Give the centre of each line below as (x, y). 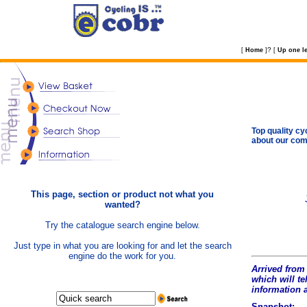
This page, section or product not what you (122, 194)
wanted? (122, 205)
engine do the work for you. (122, 256)
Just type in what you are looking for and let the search (122, 246)
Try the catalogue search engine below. (122, 225)
